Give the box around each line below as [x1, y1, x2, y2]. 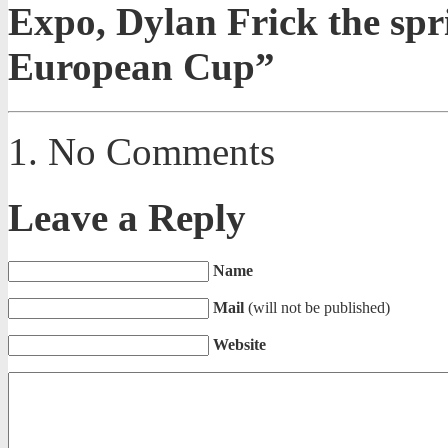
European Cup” [8, 45, 275, 89]
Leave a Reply [8, 195, 246, 239]
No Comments [48, 129, 275, 173]
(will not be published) [248, 299, 390, 317]
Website [213, 336, 266, 354]
